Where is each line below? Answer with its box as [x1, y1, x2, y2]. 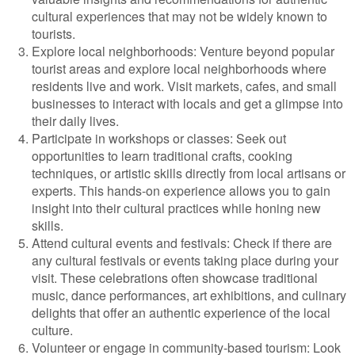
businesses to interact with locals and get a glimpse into [32, 94, 343, 113]
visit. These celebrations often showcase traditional [32, 269, 318, 287]
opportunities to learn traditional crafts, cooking [32, 147, 292, 165]
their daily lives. [32, 112, 119, 130]
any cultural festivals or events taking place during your [32, 251, 338, 269]
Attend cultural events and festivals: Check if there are [32, 234, 332, 252]
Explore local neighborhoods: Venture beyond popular [32, 42, 334, 60]
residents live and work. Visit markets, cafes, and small [32, 77, 337, 95]
